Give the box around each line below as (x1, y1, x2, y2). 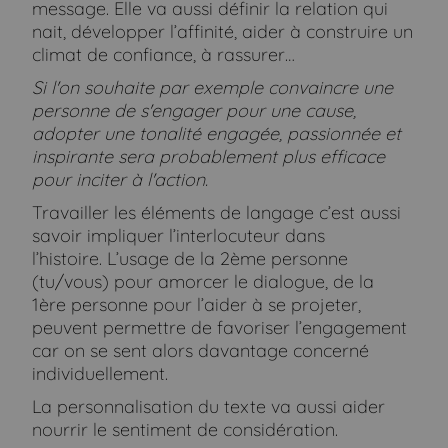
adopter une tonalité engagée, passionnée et (32, 121, 402, 145)
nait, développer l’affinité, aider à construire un (32, 19, 414, 43)
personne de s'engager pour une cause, (32, 98, 357, 122)
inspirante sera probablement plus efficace (32, 144, 386, 168)
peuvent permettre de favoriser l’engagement (32, 315, 408, 339)
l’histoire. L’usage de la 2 (32, 246, 231, 270)
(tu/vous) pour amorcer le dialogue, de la (32, 269, 375, 293)
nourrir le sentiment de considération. (32, 417, 339, 441)
